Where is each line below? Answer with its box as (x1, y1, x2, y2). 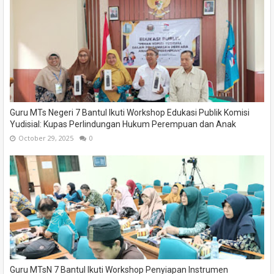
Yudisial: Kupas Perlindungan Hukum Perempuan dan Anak (10, 119, 236, 130)
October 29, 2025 (18, 133, 73, 143)
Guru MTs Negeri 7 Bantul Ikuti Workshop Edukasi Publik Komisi (10, 108, 250, 118)
